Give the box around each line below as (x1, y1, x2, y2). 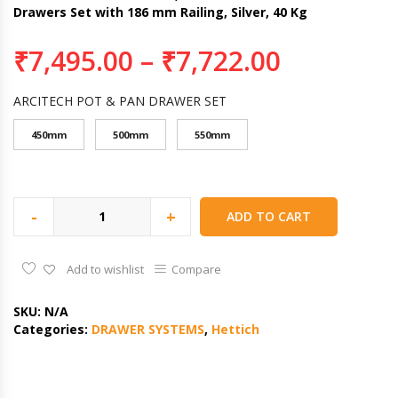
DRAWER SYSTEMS (92, 320, 204, 338)
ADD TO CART (227, 207, 311, 225)
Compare (171, 260, 221, 277)
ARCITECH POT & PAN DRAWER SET (13, 92, 227, 109)
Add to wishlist (67, 260, 144, 277)
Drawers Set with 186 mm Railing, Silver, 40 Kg (13, 3, 307, 20)
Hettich (211, 320, 259, 338)
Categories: (13, 320, 92, 338)
